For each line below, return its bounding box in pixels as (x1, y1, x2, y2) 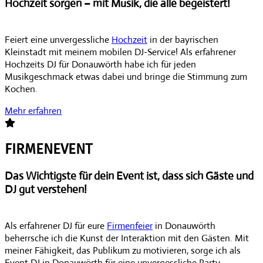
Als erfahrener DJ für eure (5, 219, 107, 232)
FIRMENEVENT (5, 140, 92, 157)
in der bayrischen (147, 33, 218, 46)
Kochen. (5, 82, 38, 95)
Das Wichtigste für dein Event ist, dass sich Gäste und (5, 168, 254, 183)
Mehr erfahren (5, 104, 62, 117)
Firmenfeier (107, 219, 153, 232)
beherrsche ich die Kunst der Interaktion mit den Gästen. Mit (5, 231, 249, 244)
